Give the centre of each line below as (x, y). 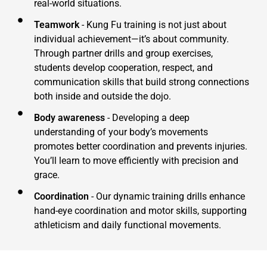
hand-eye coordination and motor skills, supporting (140, 211)
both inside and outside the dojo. (103, 97)
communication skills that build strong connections (142, 82)
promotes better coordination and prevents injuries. (141, 147)
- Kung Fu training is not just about (153, 25)
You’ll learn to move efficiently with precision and (136, 161)
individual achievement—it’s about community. (131, 39)
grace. (47, 175)
